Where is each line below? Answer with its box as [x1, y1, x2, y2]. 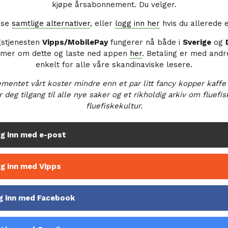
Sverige [182, 38, 211, 47]
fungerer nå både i [107, 38, 183, 47]
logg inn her [115, 19, 160, 28]
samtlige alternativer [12, 19, 90, 28]
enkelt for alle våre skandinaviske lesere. [36, 60, 192, 70]
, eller [90, 19, 115, 28]
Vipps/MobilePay [42, 38, 108, 47]
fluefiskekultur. [85, 101, 142, 111]
